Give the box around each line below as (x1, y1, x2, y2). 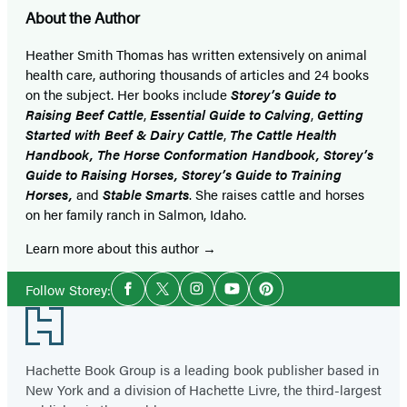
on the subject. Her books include (25, 84, 231, 104)
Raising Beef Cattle (25, 104, 144, 124)
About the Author (25, 6, 140, 29)
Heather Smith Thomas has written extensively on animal (25, 45, 367, 65)
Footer (6, 307, 71, 333)
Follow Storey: (25, 279, 111, 299)
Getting (317, 104, 363, 124)
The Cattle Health (230, 124, 337, 144)
